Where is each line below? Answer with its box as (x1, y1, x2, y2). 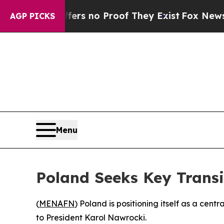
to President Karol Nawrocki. (36, 212, 146, 223)
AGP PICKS (10, 11, 55, 21)
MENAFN (39, 198, 74, 209)
